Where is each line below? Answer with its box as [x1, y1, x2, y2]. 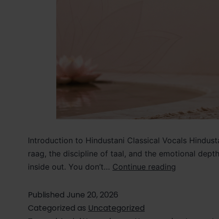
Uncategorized [88, 202, 145, 214]
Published [28, 189, 66, 201]
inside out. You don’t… [28, 162, 112, 172]
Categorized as [28, 202, 88, 214]
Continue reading [112, 162, 176, 172]
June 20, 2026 [66, 189, 118, 201]
